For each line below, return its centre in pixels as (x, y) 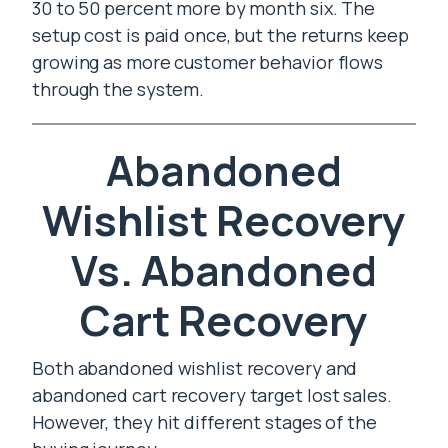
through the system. (118, 89)
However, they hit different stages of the (204, 422)
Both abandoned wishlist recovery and (195, 368)
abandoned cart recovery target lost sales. (212, 395)
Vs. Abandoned (224, 270)
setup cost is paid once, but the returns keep (220, 35)
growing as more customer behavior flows (208, 62)
